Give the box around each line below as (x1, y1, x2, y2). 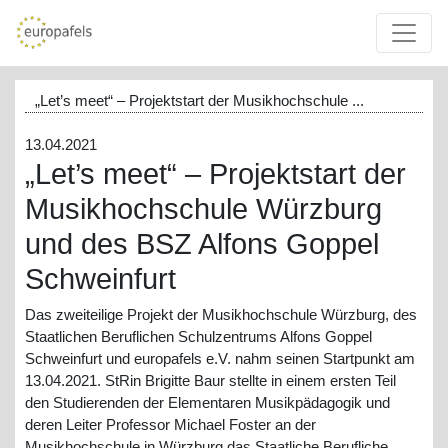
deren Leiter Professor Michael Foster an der (25, 417, 316, 433)
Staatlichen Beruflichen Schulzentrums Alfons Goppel (25, 329, 372, 345)
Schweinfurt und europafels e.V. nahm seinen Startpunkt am (25, 351, 415, 367)
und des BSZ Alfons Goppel (25, 227, 379, 260)
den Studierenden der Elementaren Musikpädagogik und (25, 395, 390, 411)
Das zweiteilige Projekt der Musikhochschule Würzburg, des (25, 307, 417, 323)
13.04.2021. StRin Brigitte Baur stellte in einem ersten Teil (25, 373, 396, 389)
